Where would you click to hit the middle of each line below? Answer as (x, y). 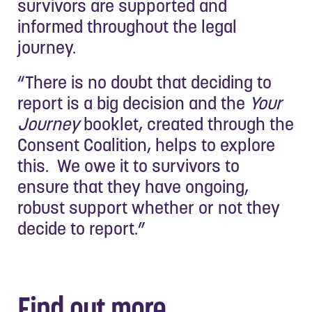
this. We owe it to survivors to (128, 165)
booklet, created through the (187, 124)
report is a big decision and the (133, 103)
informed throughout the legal (127, 26)
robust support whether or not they (149, 207)
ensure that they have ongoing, (133, 186)
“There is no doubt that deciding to (145, 82)
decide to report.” (81, 228)
